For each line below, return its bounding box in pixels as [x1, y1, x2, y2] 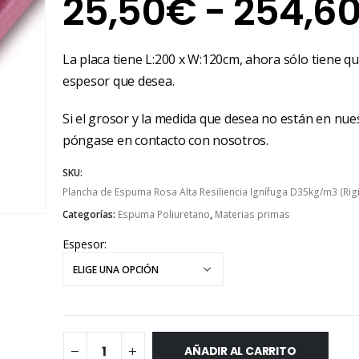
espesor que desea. [62, 72, 175, 91]
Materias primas [214, 207, 290, 221]
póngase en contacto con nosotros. [62, 131, 268, 150]
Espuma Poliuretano [117, 207, 210, 221]
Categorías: [62, 207, 118, 221]
